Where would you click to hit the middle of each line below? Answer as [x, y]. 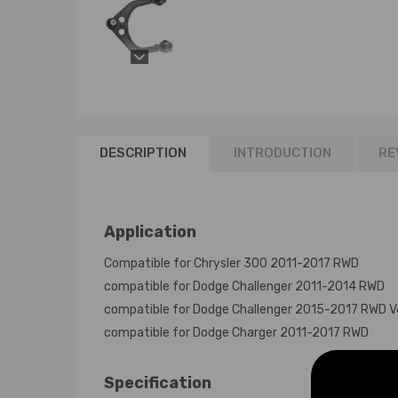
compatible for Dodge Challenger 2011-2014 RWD [244, 287]
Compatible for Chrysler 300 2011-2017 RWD [231, 263]
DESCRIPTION [143, 153]
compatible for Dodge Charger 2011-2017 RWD [236, 333]
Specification [158, 383]
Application [150, 232]
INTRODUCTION [283, 153]
